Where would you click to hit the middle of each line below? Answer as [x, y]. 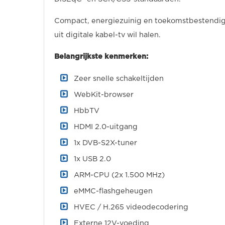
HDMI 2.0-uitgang [106, 127]
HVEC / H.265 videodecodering [131, 207]
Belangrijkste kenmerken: [101, 57]
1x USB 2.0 [92, 159]
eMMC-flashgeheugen [113, 191]
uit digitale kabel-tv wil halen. [107, 35]
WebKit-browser [104, 95]
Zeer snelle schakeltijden [119, 79]
